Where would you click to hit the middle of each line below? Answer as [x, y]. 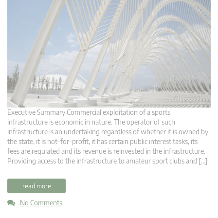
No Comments [41, 203]
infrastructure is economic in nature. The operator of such [91, 122]
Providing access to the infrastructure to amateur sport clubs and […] [108, 161]
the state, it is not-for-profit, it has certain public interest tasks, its [102, 142]
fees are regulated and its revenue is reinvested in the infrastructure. [106, 151]
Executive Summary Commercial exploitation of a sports [89, 112]
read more [36, 186]
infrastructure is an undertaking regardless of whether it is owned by [108, 132]
